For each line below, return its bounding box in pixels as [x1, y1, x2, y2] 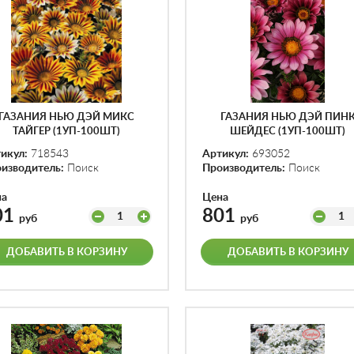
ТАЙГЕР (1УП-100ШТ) [13, 126, 120, 137]
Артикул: [202, 149, 249, 160]
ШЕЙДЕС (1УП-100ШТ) [230, 126, 345, 137]
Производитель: [202, 163, 285, 174]
